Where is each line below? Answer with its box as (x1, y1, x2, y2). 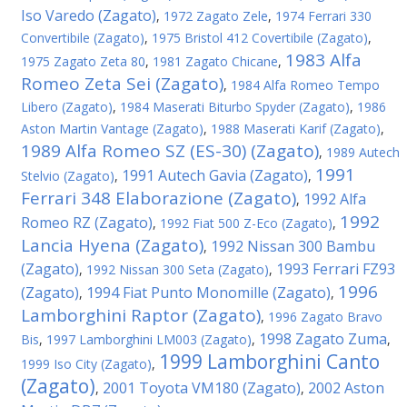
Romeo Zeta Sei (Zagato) (21, 72, 223, 95)
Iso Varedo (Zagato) (21, 5, 156, 25)
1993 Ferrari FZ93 (276, 259, 395, 279)
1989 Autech (326, 144, 400, 161)
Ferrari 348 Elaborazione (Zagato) (21, 186, 296, 210)
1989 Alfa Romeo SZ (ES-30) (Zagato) (21, 139, 319, 163)
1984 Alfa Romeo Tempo (231, 76, 380, 94)
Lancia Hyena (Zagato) (21, 233, 203, 257)
